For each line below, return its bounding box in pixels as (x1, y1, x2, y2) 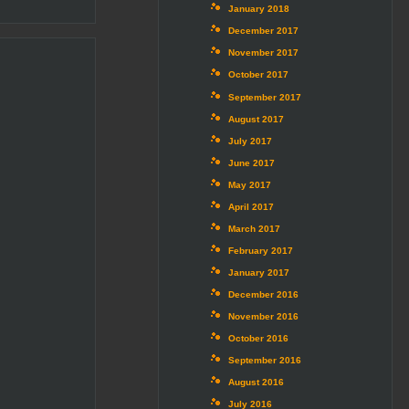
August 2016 (227, 376, 284, 387)
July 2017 (227, 135, 272, 146)
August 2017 (227, 113, 284, 124)
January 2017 (227, 267, 289, 278)
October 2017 (227, 69, 288, 80)
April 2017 (227, 201, 274, 212)
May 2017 (227, 179, 271, 190)
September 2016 (227, 354, 301, 365)
